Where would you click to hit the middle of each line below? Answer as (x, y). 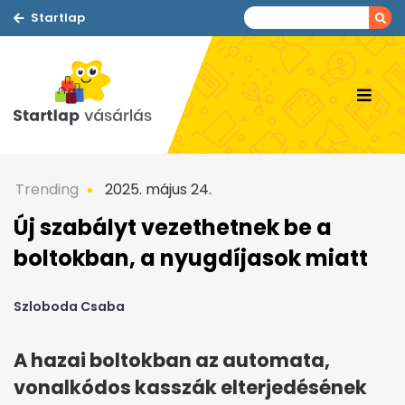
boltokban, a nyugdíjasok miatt (191, 258)
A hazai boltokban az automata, (172, 361)
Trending (47, 189)
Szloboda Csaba (69, 307)
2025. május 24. (156, 189)
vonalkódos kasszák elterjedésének (190, 388)
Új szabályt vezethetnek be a (173, 227)
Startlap (58, 18)
